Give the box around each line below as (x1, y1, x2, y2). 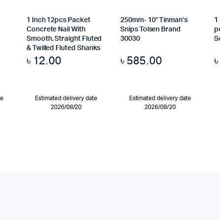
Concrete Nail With (26, 26, 85, 33)
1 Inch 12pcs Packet (26, 17, 90, 24)
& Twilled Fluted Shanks (26, 45, 101, 52)
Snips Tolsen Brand (120, 26, 181, 33)
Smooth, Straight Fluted (26, 35, 102, 43)
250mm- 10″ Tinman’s (120, 17, 188, 24)
